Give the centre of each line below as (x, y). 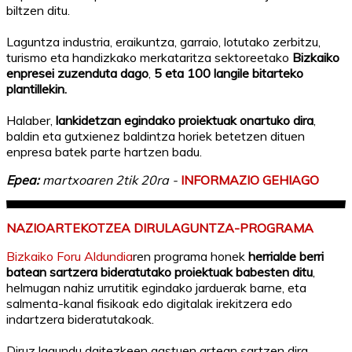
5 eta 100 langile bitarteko (229, 73)
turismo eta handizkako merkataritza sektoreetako (149, 58)
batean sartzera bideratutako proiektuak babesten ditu (159, 271)
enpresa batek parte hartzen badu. (104, 152)
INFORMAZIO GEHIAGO (250, 180)
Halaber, (31, 121)
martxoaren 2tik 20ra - (112, 180)
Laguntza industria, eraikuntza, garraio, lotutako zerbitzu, (163, 42)
